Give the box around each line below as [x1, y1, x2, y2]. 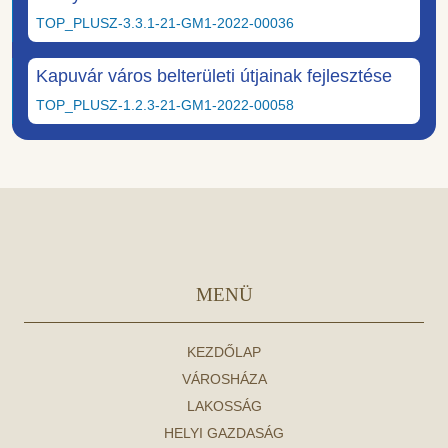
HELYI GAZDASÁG [164, 424, 284, 441]
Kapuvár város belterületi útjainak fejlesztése [36, 65, 392, 86]
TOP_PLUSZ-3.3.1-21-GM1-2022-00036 [36, 14, 294, 31]
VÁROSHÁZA [181, 370, 267, 387]
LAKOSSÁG [186, 397, 262, 414]
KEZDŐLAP [187, 343, 261, 360]
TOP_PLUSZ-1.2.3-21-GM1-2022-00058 [36, 96, 294, 113]
